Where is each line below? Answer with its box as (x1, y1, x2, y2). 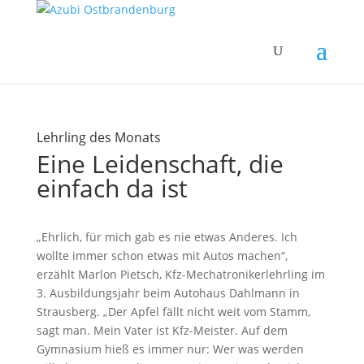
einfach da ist (36, 171, 188, 205)
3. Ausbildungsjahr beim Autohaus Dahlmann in (36, 285, 300, 301)
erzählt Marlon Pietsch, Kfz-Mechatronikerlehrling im (36, 266, 325, 282)
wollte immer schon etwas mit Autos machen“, (36, 248, 288, 263)
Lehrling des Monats (36, 128, 161, 146)
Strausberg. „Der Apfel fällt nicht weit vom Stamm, (36, 304, 310, 319)
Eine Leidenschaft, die (36, 147, 284, 180)
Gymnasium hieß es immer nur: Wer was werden (36, 341, 304, 357)
